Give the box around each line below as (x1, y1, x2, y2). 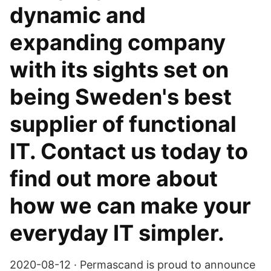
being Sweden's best (10, 83, 232, 110)
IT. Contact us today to (10, 138, 248, 165)
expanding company (10, 29, 226, 56)
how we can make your (10, 192, 251, 219)
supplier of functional (10, 111, 237, 137)
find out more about (10, 165, 218, 192)
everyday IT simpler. (10, 220, 224, 246)
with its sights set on (10, 56, 229, 83)
